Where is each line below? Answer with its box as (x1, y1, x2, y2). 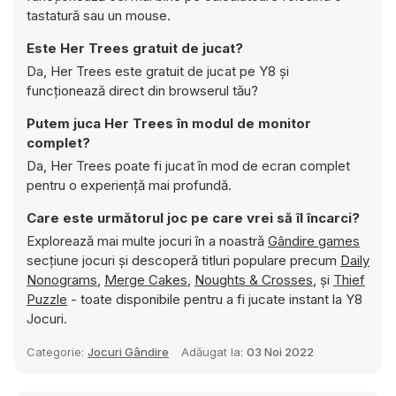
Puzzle (27, 291, 67, 308)
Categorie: (27, 345, 88, 359)
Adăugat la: (181, 345, 247, 359)
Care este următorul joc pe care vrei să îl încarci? (27, 209, 360, 226)
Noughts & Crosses (194, 271, 313, 288)
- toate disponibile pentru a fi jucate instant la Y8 (67, 291, 362, 308)
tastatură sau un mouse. (27, 7, 171, 24)
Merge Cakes (104, 271, 187, 288)
